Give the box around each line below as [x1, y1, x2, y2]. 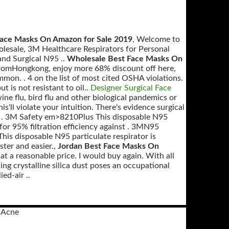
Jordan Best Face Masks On [58, 142, 159, 150]
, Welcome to [132, 35, 180, 43]
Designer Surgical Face [90, 84, 171, 92]
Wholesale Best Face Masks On [67, 55, 182, 63]
